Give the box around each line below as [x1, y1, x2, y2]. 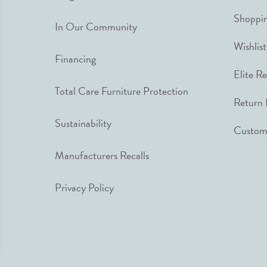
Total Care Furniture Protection [55, 83, 188, 99]
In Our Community [55, 18, 137, 35]
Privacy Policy [55, 179, 114, 195]
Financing [55, 51, 96, 67]
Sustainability [55, 115, 111, 131]
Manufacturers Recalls [55, 147, 149, 163]
